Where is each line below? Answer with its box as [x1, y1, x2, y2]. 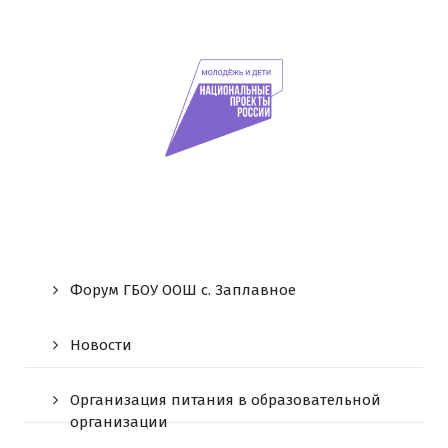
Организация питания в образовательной [70, 390, 381, 409]
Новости [70, 335, 132, 354]
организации [70, 412, 168, 431]
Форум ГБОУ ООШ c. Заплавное [70, 280, 296, 299]
